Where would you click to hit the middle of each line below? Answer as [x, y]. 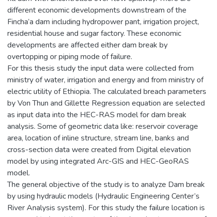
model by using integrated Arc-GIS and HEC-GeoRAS [98, 161]
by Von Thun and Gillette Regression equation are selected [106, 103]
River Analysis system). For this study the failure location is [106, 208]
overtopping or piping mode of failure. [70, 56]
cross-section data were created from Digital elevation [99, 149]
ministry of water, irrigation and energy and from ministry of [105, 80]
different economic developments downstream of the [97, 10]
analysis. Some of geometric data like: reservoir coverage [103, 126]
